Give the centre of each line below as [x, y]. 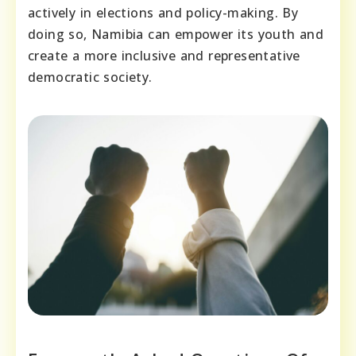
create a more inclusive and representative [164, 55]
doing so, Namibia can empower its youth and [176, 34]
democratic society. [90, 77]
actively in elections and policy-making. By [163, 12]
